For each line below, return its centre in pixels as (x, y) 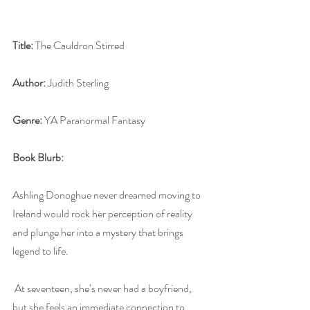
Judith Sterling (77, 83)
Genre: (27, 120)
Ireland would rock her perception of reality (103, 213)
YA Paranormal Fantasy (94, 120)
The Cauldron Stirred (79, 45)
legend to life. (40, 251)
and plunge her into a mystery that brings (99, 232)
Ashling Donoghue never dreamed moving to (108, 195)
